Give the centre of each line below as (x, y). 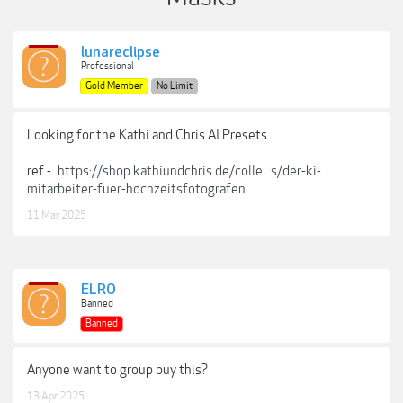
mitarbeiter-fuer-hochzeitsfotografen (136, 189)
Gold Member (114, 86)
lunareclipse (121, 53)
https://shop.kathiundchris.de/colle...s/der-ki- (189, 171)
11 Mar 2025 (57, 215)
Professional (107, 66)
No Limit (175, 86)
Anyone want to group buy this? (117, 370)
